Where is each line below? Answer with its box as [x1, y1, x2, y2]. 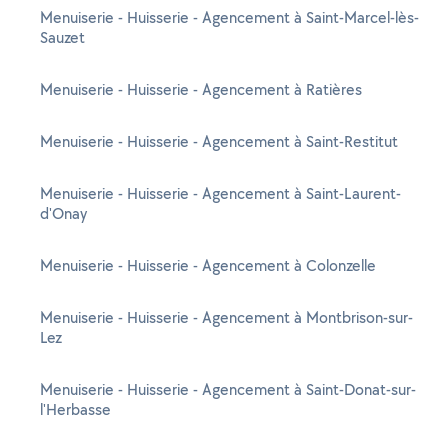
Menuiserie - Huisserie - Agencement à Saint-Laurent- [40, 183, 401, 204]
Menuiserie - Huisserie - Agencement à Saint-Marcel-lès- [40, 7, 419, 28]
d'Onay [40, 203, 87, 224]
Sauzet [40, 27, 85, 48]
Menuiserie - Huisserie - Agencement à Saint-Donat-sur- [40, 379, 416, 400]
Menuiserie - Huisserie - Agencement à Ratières [40, 79, 362, 100]
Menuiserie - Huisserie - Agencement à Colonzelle [40, 255, 376, 276]
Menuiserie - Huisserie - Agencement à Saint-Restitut [40, 131, 398, 152]
